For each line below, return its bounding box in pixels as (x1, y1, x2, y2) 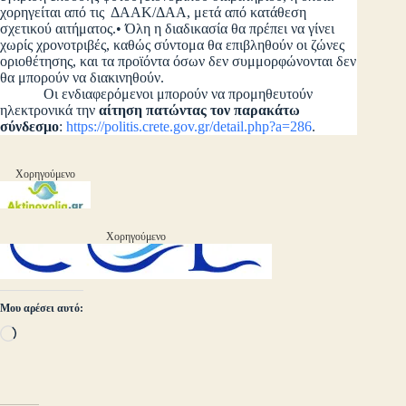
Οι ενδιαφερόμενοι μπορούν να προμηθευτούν (43, 86, 313, 102)
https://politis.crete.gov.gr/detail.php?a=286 (66, 119, 312, 135)
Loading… (15, 324, 78, 341)
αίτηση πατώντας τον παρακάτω (99, 102, 300, 119)
